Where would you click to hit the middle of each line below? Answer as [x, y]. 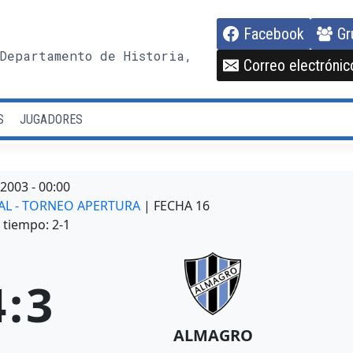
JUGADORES [51, 119]
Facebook [273, 33]
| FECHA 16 [176, 206]
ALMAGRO [213, 336]
